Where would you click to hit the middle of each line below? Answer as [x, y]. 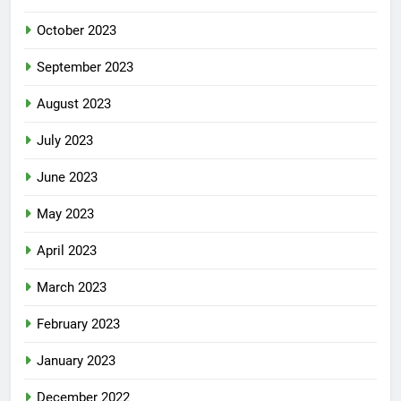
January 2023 [76, 361]
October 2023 [77, 31]
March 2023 [72, 288]
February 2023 [78, 324]
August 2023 [74, 104]
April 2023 [67, 251]
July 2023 [65, 141]
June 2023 [67, 178]
